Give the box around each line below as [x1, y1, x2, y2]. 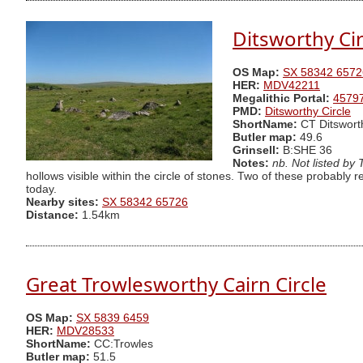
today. [26, 183, 57, 196]
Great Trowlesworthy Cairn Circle [26, 270, 327, 297]
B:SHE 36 [283, 144, 332, 157]
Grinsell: [233, 144, 283, 157]
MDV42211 [263, 79, 320, 92]
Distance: [26, 209, 79, 222]
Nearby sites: [26, 196, 99, 209]
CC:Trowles [91, 338, 153, 351]
